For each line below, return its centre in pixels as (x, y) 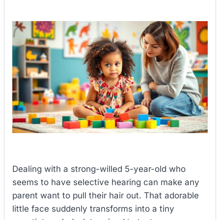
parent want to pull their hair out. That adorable (106, 195)
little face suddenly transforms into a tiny (93, 208)
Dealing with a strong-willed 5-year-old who (99, 169)
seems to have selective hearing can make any (106, 182)
